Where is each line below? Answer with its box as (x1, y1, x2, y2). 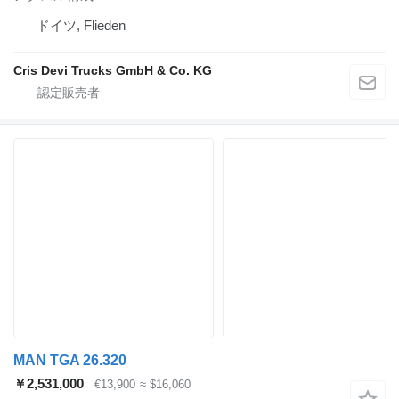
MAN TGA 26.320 (13, 352, 126, 368)
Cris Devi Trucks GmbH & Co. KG (13, 62, 212, 77)
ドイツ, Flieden (37, 17, 126, 33)
